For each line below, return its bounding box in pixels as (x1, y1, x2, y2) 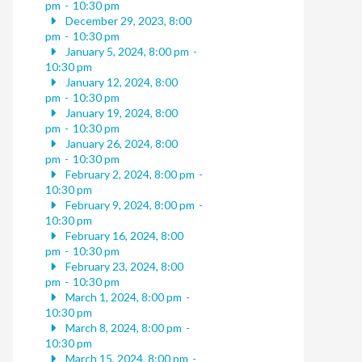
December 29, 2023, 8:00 (62, 14, 192, 28)
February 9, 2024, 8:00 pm (62, 198, 195, 213)
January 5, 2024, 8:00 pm (62, 44, 189, 59)
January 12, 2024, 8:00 (62, 75, 178, 90)
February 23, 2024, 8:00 (62, 259, 183, 274)
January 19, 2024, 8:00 (62, 106, 178, 120)
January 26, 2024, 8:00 (62, 137, 178, 151)
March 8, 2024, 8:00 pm (62, 321, 182, 335)
